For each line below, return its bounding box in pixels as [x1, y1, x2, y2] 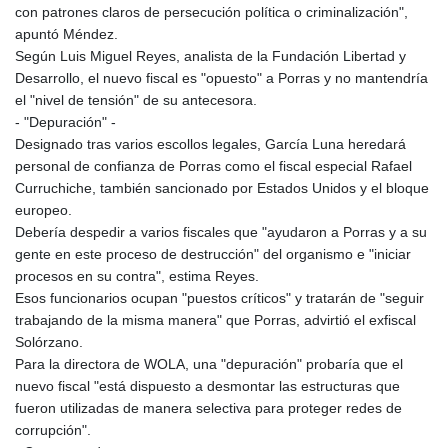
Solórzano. [15, 334, 83, 351]
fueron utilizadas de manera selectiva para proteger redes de [15, 400, 402, 417]
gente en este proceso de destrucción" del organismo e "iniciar [15, 246, 411, 263]
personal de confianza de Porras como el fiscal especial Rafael [15, 158, 412, 175]
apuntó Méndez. [15, 26, 118, 43]
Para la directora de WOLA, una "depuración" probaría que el [15, 356, 403, 373]
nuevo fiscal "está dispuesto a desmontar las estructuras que [15, 378, 400, 395]
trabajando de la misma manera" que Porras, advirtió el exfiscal [15, 312, 416, 329]
